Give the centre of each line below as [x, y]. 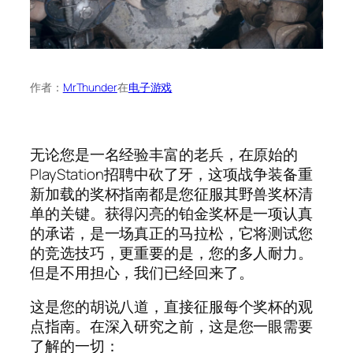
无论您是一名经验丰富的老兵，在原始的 [164, 154]
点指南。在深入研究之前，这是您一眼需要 [172, 327]
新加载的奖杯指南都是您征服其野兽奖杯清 [172, 193]
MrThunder [90, 87]
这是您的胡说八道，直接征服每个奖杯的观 [172, 307]
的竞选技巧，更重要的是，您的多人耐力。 [172, 253]
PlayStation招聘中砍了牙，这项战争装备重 [171, 174]
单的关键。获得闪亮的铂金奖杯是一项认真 [172, 213]
